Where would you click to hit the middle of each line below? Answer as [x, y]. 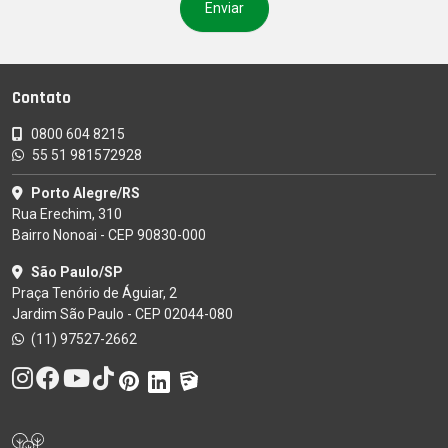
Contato [41, 98]
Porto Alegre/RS [85, 193]
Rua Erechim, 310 [67, 214]
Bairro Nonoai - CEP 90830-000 [109, 235]
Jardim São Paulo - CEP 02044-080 [122, 314]
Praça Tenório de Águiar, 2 [94, 293]
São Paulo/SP [77, 272]
